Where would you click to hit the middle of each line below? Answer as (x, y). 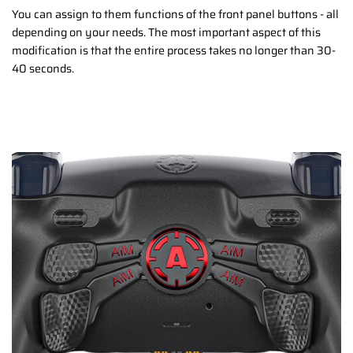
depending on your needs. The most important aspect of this (166, 32)
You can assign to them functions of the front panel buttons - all (175, 14)
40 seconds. (43, 68)
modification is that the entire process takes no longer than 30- (174, 50)
